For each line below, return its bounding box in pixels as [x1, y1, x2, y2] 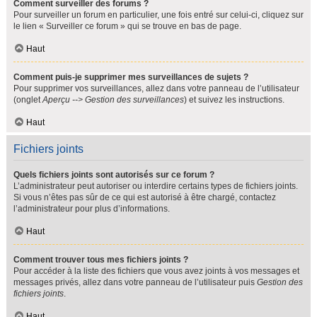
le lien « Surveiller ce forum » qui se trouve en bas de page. [13, 21, 241, 31]
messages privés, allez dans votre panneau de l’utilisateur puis [13, 277, 257, 287]
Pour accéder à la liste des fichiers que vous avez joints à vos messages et [13, 266, 299, 276]
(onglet [13, 95, 42, 105]
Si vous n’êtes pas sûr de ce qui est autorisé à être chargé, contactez [13, 192, 276, 202]
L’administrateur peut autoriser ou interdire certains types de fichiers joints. [13, 181, 298, 191]
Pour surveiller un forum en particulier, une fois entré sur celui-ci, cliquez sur [13, 10, 304, 20]
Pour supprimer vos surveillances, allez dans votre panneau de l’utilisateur [13, 83, 299, 93]
